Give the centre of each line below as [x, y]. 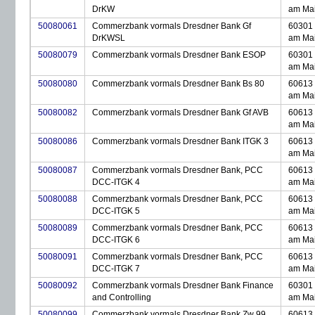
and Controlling [122, 297]
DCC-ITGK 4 [116, 182]
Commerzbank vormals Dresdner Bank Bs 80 [178, 84]
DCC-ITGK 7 [116, 269]
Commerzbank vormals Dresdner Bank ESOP [179, 55]
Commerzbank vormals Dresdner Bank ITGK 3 [180, 141]
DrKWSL [109, 38]
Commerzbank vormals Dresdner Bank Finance [183, 285]
